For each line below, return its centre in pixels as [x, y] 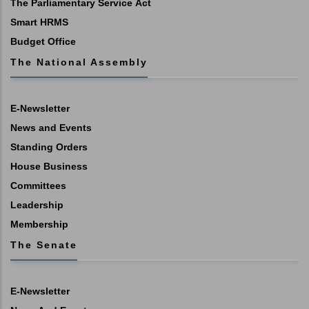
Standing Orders [49, 147]
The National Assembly [79, 62]
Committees [38, 186]
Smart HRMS [39, 22]
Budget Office [43, 42]
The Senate [44, 245]
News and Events [51, 128]
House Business [49, 167]
